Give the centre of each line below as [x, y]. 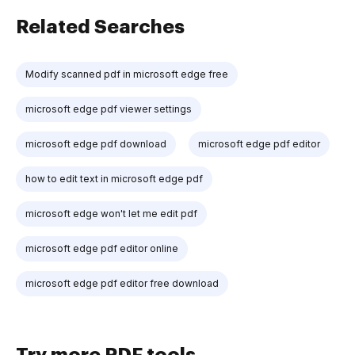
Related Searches [100, 27]
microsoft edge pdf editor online [102, 248]
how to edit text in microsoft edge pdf [114, 178]
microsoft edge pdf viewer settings [109, 109]
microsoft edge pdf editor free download [122, 283]
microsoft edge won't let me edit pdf [111, 213]
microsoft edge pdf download [96, 143]
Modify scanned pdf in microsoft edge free [127, 74]
